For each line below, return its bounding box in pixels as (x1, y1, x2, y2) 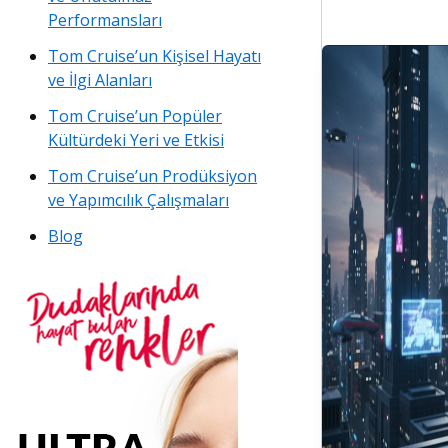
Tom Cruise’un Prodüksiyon (48, 165, 257, 188)
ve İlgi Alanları (48, 69, 152, 92)
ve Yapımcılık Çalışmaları (48, 189, 229, 212)
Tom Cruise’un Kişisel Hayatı (48, 45, 261, 68)
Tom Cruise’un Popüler (48, 105, 222, 128)
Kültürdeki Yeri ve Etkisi (48, 129, 224, 152)
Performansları (48, 9, 162, 32)
